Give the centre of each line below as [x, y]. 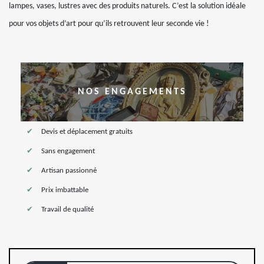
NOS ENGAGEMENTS [132, 92]
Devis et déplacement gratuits [87, 132]
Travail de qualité [67, 209]
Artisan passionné [69, 171]
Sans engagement [68, 151]
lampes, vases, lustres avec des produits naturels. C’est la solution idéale [127, 6]
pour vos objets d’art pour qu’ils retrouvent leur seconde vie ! [109, 24]
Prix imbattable [65, 190]
